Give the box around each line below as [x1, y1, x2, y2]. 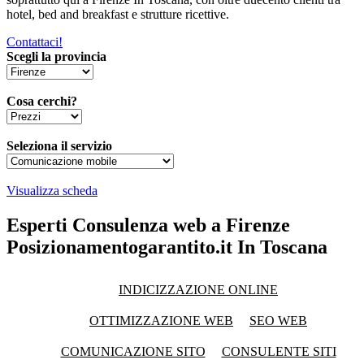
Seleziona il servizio [6, 138, 112, 153]
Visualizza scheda [6, 183, 97, 197]
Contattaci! [6, 34, 63, 49]
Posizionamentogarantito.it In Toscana [6, 236, 327, 258]
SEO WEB [249, 313, 307, 327]
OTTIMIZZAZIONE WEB [89, 313, 233, 327]
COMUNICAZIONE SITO [60, 344, 206, 358]
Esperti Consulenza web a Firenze [6, 214, 290, 236]
